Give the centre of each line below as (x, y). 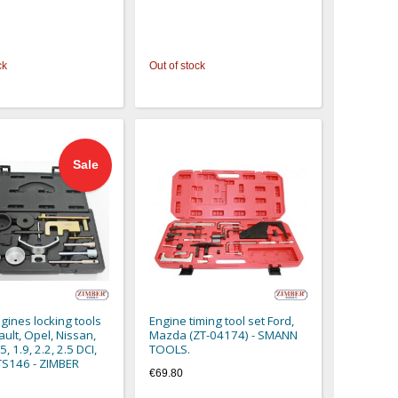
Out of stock (178, 66)
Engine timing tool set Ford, (222, 320)
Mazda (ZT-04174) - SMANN (224, 334)
